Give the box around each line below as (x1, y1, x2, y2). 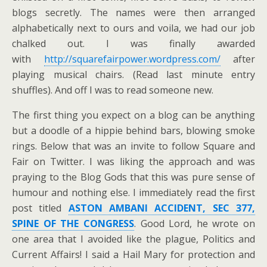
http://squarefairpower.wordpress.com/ (44, 52, 221, 66)
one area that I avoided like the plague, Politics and (12, 232, 255, 246)
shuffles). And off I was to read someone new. (12, 83, 213, 97)
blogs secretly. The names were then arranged (12, 6, 255, 19)
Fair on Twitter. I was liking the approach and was (12, 155, 255, 168)
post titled (12, 201, 69, 215)
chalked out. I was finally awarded (12, 37, 255, 50)
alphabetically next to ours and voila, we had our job (12, 21, 255, 35)
